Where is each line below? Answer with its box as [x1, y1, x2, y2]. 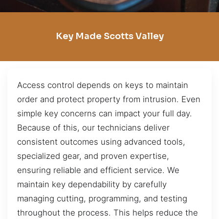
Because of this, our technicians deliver [17, 122, 170, 132]
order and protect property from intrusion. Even [17, 94, 200, 104]
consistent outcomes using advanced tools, [17, 136, 185, 147]
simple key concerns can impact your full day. [17, 108, 192, 118]
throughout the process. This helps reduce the [17, 207, 198, 218]
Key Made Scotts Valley [55, 31, 164, 42]
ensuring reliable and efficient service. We [17, 165, 179, 175]
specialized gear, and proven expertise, [17, 151, 169, 161]
